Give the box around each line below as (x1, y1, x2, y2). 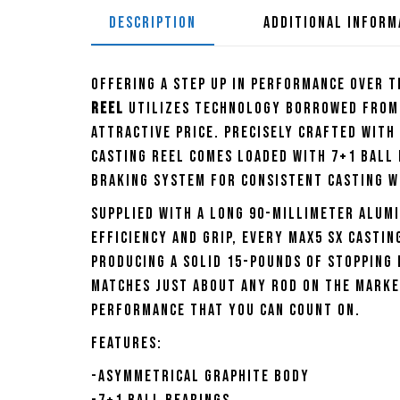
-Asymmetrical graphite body (91, 367, 310, 387)
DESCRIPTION (109, 12, 196, 32)
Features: (91, 334, 162, 354)
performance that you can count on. (91, 301, 361, 321)
